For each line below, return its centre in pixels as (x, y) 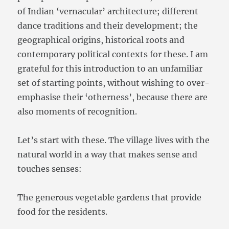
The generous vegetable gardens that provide (110, 198)
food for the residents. (63, 212)
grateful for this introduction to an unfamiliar (110, 69)
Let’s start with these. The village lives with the (114, 140)
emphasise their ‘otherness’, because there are (113, 97)
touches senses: (50, 169)
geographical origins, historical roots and (101, 40)
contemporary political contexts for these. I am (113, 54)
